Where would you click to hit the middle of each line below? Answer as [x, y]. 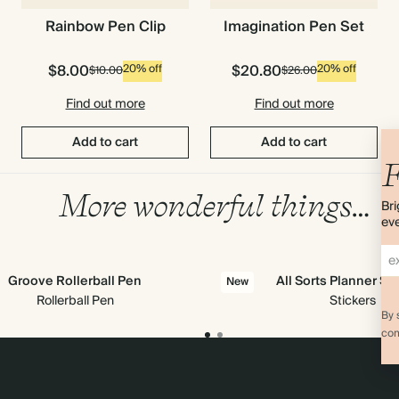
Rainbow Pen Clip [105, 27]
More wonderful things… [214, 205]
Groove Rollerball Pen [75, 281]
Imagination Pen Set [294, 27]
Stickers [353, 301]
